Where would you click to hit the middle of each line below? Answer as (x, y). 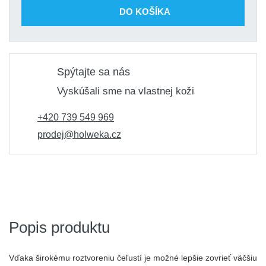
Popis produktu (59, 227)
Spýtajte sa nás (94, 72)
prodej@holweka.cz (79, 134)
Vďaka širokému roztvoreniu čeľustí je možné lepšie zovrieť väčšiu (133, 258)
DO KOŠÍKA (145, 11)
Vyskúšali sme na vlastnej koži (126, 91)
